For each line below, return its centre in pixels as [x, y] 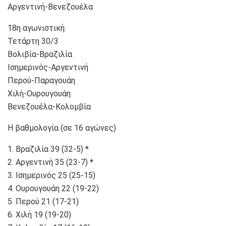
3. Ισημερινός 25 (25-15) [51, 175]
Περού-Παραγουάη [41, 80]
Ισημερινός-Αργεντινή [48, 67]
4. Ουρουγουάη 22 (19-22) [53, 188]
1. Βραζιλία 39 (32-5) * [48, 149]
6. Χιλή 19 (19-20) [39, 214]
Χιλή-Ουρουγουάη [39, 93]
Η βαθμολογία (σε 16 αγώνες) [62, 128]
